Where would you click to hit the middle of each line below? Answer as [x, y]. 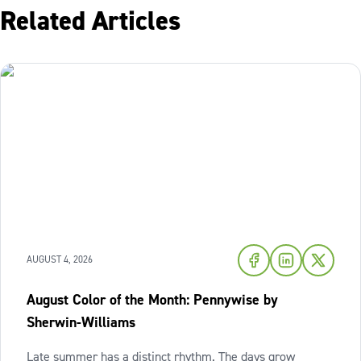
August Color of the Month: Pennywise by [152, 300]
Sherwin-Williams [81, 322]
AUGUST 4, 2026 [60, 259]
